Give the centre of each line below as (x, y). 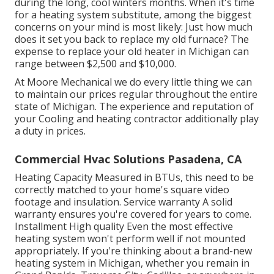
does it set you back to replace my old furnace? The (132, 39)
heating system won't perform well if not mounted (130, 239)
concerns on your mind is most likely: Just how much (134, 27)
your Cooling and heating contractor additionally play (137, 119)
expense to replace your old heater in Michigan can (132, 52)
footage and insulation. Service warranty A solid (124, 202)
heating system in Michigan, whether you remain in (132, 263)
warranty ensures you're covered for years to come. (133, 214)
